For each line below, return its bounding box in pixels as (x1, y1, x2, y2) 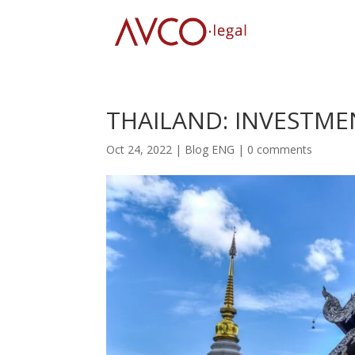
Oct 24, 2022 (106, 142, 173, 157)
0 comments (247, 142, 313, 157)
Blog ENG (185, 142, 235, 157)
